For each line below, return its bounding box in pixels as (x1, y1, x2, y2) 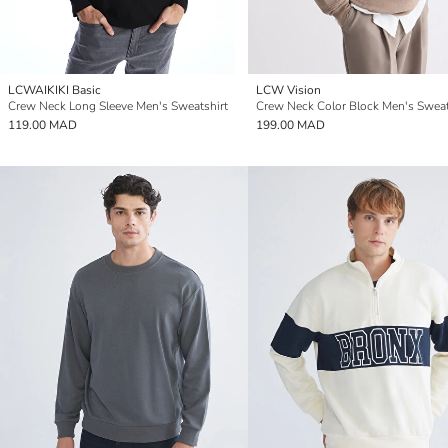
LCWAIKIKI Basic (8, 81, 101, 98)
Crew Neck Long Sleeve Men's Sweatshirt (8, 97, 228, 114)
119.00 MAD (8, 116, 77, 133)
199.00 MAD (256, 116, 325, 133)
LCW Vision (256, 81, 321, 98)
